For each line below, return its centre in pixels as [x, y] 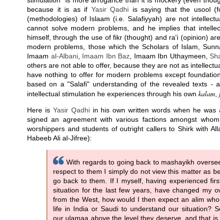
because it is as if [59, 9]
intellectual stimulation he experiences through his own [113, 94]
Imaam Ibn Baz [106, 56]
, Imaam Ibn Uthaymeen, [170, 56]
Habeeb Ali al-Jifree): [59, 138]
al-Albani [64, 56]
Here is [40, 110]
